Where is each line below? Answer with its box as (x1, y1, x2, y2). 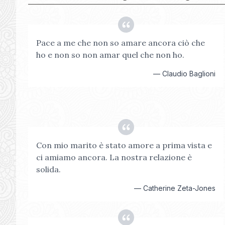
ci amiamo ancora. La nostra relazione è (36, 152, 192, 162)
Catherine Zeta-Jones (143, 184, 216, 192)
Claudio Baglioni (162, 69, 216, 78)
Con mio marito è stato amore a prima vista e (36, 140, 212, 150)
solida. (36, 164, 61, 174)
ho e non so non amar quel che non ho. (36, 50, 184, 60)
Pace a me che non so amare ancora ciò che (36, 38, 205, 48)
